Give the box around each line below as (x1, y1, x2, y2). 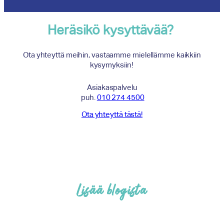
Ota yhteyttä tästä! (81, 110, 143, 119)
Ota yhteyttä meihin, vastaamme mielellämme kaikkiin (23, 50, 201, 59)
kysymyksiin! (89, 60, 134, 69)
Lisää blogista (76, 182, 148, 201)
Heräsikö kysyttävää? (47, 22, 176, 37)
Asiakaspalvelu (87, 82, 137, 91)
